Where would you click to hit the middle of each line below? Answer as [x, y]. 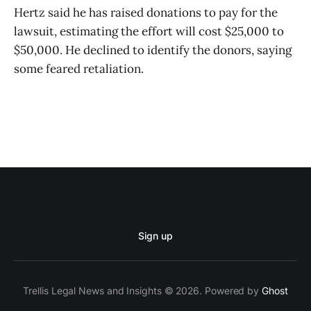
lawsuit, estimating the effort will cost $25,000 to [149, 31]
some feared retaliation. [79, 68]
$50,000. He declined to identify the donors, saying [153, 50]
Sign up [155, 236]
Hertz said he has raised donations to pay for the [146, 12]
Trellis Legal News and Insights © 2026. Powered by [143, 291]
